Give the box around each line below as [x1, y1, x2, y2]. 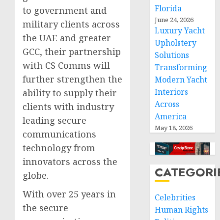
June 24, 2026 [155, 15, 194, 24]
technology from [23, 141, 95, 154]
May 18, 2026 [155, 123, 193, 132]
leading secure [23, 114, 86, 126]
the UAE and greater [23, 31, 111, 44]
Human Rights [155, 204, 209, 215]
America [155, 111, 187, 122]
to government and [23, 4, 107, 16]
